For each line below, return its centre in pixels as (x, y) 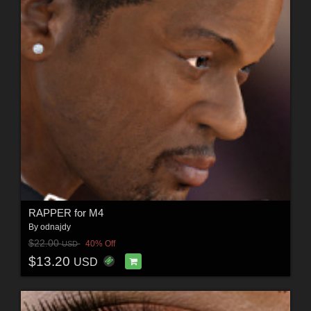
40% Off (100, 244)
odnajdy (55, 227)
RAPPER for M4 (66, 212)
